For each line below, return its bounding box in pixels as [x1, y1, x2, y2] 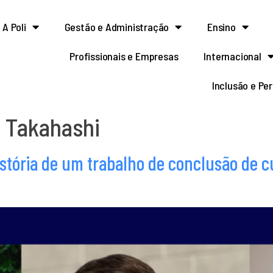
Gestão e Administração [64, 20, 169, 34]
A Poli [2, 20, 26, 34]
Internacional [204, 49, 261, 63]
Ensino [207, 20, 236, 34]
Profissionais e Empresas [69, 49, 179, 63]
